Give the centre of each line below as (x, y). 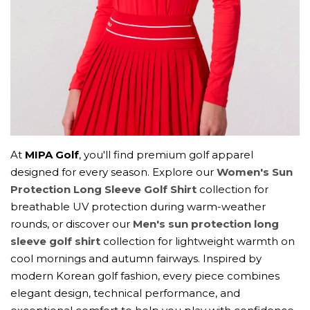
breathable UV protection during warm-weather (138, 207)
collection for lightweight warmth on (198, 241)
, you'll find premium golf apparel (166, 155)
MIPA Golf (52, 155)
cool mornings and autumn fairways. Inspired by (136, 259)
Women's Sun (255, 172)
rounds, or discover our (72, 224)
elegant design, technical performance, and (125, 293)
